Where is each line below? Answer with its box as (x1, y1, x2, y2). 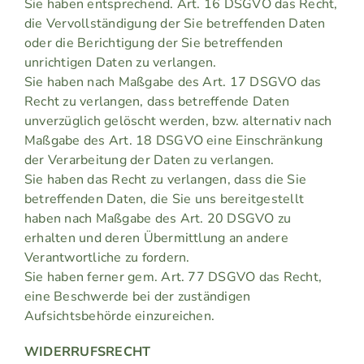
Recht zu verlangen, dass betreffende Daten (24, 93, 290, 111)
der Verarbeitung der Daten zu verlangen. (24, 151, 275, 170)
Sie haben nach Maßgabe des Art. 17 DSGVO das (24, 73, 322, 92)
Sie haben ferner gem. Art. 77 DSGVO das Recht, (24, 268, 323, 287)
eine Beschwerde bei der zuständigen (24, 288, 251, 306)
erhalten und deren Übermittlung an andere (24, 229, 288, 248)
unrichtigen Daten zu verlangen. (24, 54, 217, 72)
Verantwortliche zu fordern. (24, 249, 190, 267)
